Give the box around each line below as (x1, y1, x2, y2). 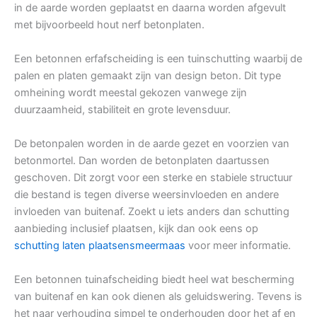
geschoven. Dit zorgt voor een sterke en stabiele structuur (14, 171, 292, 185)
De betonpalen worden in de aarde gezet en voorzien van (14, 137, 289, 151)
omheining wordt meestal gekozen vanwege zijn (14, 86, 247, 100)
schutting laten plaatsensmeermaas (14, 239, 185, 253)
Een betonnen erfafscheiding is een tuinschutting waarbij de (14, 52, 302, 66)
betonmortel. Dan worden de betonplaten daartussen (14, 154, 270, 168)
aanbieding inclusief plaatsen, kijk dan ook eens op (14, 222, 258, 236)
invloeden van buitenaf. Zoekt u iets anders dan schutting (14, 205, 289, 219)
